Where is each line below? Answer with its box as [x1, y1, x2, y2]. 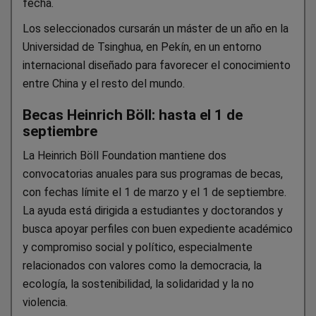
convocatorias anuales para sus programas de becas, [23, 167, 283, 181]
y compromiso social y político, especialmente [23, 241, 253, 255]
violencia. [23, 296, 68, 310]
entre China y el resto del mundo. [23, 77, 185, 91]
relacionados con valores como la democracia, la [23, 259, 262, 273]
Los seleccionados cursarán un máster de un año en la [23, 22, 288, 36]
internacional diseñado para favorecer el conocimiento [23, 59, 291, 73]
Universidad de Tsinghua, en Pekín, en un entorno [23, 40, 262, 54]
